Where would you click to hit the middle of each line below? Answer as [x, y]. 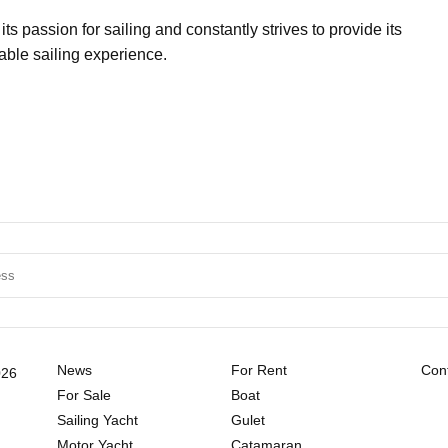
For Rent [258, 369]
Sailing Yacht [98, 419]
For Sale [84, 394]
